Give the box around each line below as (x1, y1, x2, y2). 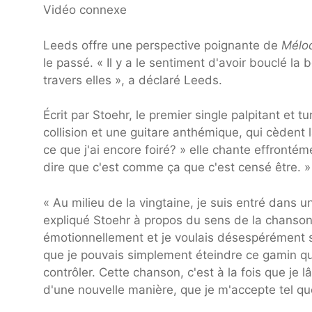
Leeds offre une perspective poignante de (43, 38, 281, 52)
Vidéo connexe (43, 3, 127, 17)
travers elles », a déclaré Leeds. (43, 72, 222, 87)
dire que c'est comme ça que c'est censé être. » (43, 160, 311, 175)
